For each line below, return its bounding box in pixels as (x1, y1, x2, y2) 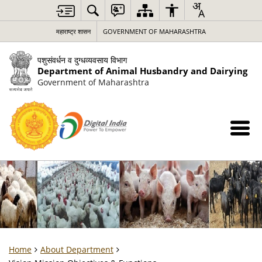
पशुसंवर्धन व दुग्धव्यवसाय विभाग (37, 54, 127, 65)
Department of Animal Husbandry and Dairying (37, 65, 247, 77)
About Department (40, 244, 113, 255)
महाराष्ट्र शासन (56, 27, 91, 36)
